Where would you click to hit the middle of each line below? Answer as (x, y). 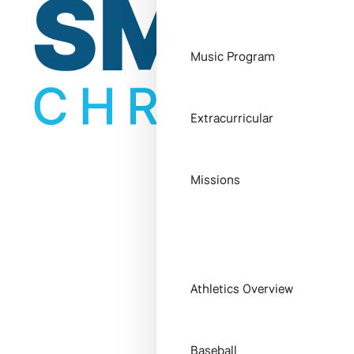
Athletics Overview (242, 289)
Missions (216, 180)
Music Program (233, 57)
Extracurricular (232, 119)
